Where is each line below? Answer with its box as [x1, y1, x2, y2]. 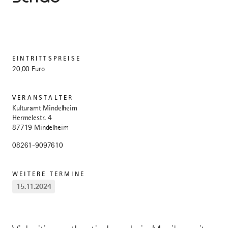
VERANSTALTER [12, 94, 74, 102]
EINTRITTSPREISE [12, 54, 81, 63]
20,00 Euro [12, 65, 45, 73]
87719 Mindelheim [12, 123, 69, 132]
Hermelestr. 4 [12, 113, 52, 122]
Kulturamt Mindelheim [12, 104, 77, 112]
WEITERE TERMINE [12, 170, 85, 178]
